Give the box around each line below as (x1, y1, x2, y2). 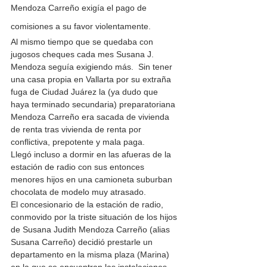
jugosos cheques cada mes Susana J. (11, 49, 156, 60)
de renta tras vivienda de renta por (11, 125, 144, 135)
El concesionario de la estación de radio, (11, 200, 166, 210)
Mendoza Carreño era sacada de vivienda (11, 112, 172, 122)
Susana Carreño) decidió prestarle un (11, 237, 155, 247)
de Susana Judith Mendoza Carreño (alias (11, 225, 172, 235)
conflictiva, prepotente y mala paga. (11, 137, 145, 147)
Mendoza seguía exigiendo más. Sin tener (11, 62, 175, 72)
